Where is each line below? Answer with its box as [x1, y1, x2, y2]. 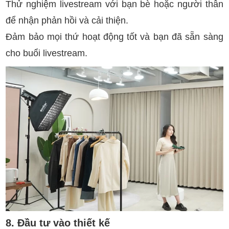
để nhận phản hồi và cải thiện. [6, 15, 129, 26]
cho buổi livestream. [6, 48, 88, 58]
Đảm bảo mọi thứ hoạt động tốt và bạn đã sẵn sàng [6, 31, 223, 42]
